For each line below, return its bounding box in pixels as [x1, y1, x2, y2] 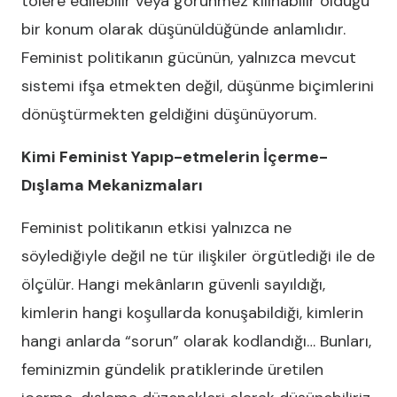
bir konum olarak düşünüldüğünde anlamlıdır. [21, 19, 346, 40]
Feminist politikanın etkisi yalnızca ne [21, 217, 292, 238]
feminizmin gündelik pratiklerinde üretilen [21, 359, 323, 380]
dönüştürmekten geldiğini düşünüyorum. [21, 104, 316, 125]
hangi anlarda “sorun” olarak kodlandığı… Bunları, [21, 331, 371, 352]
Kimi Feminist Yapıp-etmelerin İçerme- [21, 146, 328, 167]
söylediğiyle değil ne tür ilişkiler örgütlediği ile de [21, 245, 375, 267]
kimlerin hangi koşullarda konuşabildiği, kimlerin [21, 302, 363, 323]
